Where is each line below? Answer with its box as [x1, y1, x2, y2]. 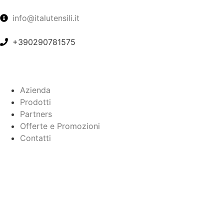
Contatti [20, 133, 51, 143]
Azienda [20, 85, 50, 95]
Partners [20, 109, 52, 119]
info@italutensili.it [12, 13, 79, 23]
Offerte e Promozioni [20, 121, 100, 131]
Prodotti [20, 97, 51, 107]
